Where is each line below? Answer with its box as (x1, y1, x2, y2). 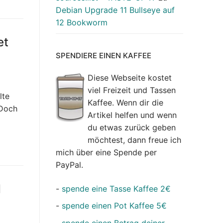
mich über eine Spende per (56, 147, 157, 158)
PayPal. (56, 160, 83, 170)
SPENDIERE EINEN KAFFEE (56, 51, 151, 61)
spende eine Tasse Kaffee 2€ (62, 183, 171, 194)
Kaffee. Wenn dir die (88, 98, 163, 108)
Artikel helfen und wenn (88, 110, 177, 120)
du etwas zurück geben (88, 122, 176, 133)
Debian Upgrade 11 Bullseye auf (56, 4, 175, 15)
